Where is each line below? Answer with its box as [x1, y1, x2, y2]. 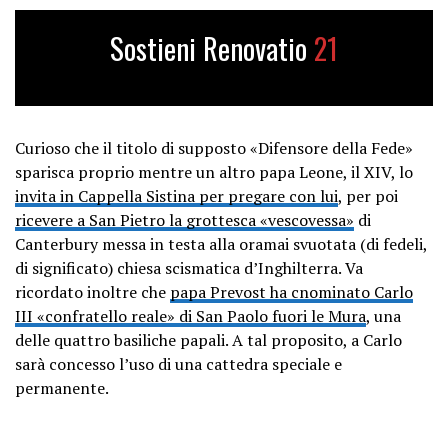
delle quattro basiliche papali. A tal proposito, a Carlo [15, 329, 402, 352]
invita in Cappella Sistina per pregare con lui [15, 185, 338, 208]
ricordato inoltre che [15, 281, 170, 304]
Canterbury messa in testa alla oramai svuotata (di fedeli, [15, 233, 427, 256]
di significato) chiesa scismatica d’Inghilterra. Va [15, 257, 363, 280]
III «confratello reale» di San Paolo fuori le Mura [15, 305, 366, 328]
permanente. [15, 377, 109, 400]
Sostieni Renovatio [110, 27, 314, 70]
